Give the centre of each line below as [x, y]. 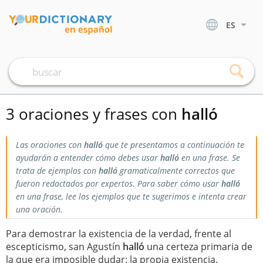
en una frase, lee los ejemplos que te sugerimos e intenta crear [131, 196]
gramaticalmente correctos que [176, 171]
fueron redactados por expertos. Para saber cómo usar [119, 183]
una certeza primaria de [198, 247]
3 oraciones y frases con [94, 114]
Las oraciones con [50, 145]
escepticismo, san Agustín [64, 247]
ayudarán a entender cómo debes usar [88, 158]
